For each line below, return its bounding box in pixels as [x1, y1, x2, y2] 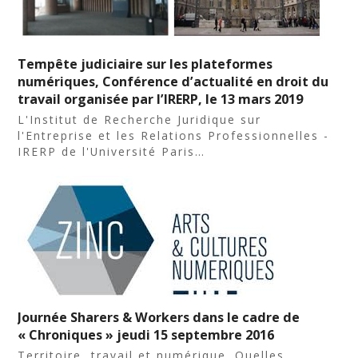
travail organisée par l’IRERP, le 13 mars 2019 [18, 90, 304, 109]
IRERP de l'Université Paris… [18, 144, 206, 160]
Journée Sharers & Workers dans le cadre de [18, 308, 300, 327]
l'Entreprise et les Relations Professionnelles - [18, 128, 330, 144]
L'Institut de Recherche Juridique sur [18, 112, 262, 128]
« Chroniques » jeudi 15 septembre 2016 [18, 326, 275, 344]
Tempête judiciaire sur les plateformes [18, 55, 273, 74]
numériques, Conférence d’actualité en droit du [18, 73, 329, 91]
